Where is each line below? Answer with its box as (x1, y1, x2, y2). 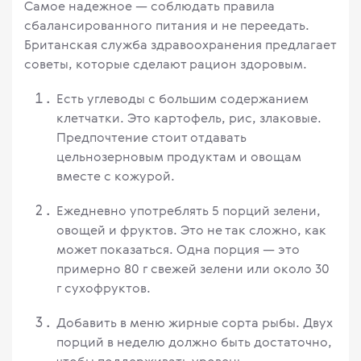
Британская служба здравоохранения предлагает (24, 35, 336, 54)
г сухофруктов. (56, 279, 151, 297)
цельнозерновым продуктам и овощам (56, 147, 301, 166)
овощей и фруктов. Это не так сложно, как (56, 221, 326, 239)
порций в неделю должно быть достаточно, (56, 333, 332, 351)
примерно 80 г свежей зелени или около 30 (56, 259, 330, 278)
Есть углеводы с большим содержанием (56, 89, 309, 108)
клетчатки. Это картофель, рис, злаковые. (56, 109, 322, 127)
